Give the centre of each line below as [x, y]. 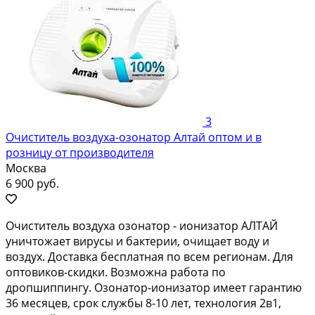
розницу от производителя [80, 152]
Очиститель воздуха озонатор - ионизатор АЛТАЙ [142, 225]
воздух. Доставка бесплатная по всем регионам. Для [149, 256]
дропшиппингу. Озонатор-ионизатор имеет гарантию [154, 287]
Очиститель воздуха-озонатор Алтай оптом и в [134, 137]
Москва [26, 168]
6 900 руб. [32, 183]
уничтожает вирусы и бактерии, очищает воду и [137, 241]
